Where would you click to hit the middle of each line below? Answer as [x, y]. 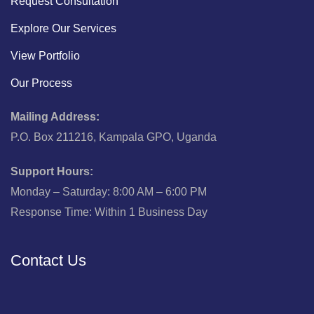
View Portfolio [45, 56]
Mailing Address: [55, 117]
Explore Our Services [63, 28]
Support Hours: [52, 171]
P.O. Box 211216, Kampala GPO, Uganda [114, 137]
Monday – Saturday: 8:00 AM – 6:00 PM [109, 192]
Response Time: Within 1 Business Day [109, 212]
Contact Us [48, 260]
